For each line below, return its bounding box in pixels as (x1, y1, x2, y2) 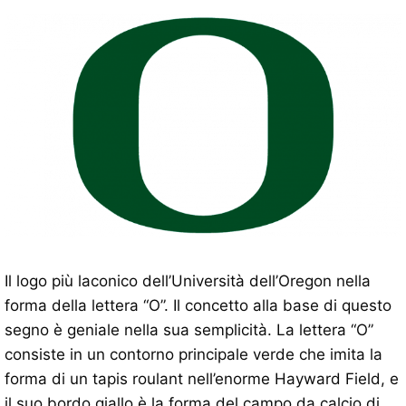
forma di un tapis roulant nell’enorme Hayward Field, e (5, 370, 399, 389)
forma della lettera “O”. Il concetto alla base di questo (5, 296, 391, 315)
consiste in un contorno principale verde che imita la (5, 345, 382, 364)
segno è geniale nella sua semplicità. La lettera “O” (5, 321, 373, 340)
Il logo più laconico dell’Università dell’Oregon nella (5, 272, 371, 291)
